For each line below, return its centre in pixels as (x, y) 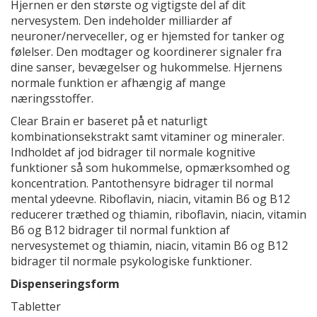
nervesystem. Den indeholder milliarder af (121, 21)
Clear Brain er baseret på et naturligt (109, 121)
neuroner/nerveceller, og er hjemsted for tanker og (148, 36)
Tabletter (36, 306)
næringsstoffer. (52, 98)
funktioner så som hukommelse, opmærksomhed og (150, 168)
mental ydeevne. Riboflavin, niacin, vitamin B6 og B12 (150, 199)
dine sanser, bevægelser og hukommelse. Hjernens (146, 67)
